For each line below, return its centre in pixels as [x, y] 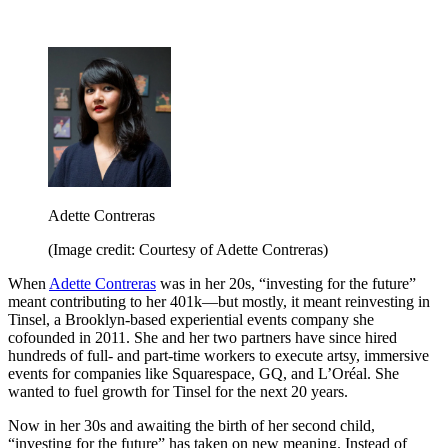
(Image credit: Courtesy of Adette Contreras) [188, 250]
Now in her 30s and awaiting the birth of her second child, [191, 426]
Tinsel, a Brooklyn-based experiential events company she [191, 320]
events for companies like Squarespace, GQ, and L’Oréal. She [203, 374]
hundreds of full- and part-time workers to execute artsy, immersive [218, 356]
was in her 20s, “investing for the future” [286, 284]
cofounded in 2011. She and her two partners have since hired [202, 338]
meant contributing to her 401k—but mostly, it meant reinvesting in [219, 302]
